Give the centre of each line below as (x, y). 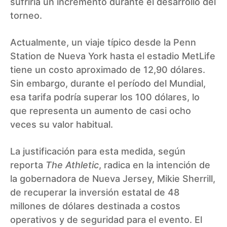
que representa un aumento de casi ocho (101, 110)
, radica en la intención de (155, 165)
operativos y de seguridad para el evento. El (106, 219)
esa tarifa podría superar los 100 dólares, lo (105, 97)
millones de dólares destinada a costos (95, 206)
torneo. (26, 15)
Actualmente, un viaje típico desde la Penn (103, 42)
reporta (28, 165)
